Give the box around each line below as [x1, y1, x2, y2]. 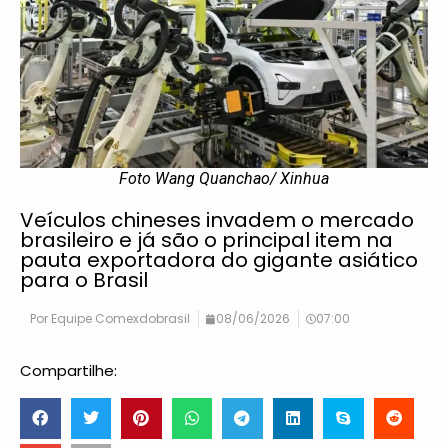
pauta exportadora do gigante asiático [20, 246, 418, 275]
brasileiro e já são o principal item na [20, 226, 393, 255]
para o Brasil [20, 266, 148, 295]
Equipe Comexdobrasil [48, 310, 190, 328]
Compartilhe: [20, 360, 117, 382]
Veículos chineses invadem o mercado [20, 206, 414, 235]
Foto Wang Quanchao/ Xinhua [119, 169, 329, 189]
